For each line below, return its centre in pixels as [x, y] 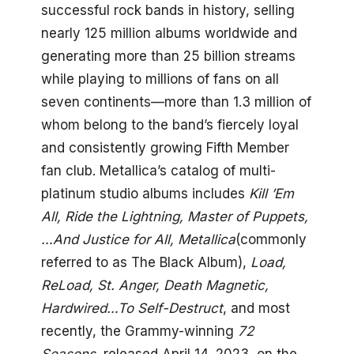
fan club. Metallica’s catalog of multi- [158, 171]
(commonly [271, 240]
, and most [256, 309]
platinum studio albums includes [145, 194]
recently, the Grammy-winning [139, 331]
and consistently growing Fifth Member [165, 148]
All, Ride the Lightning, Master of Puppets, [175, 217]
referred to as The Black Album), [146, 263]
